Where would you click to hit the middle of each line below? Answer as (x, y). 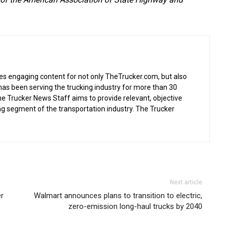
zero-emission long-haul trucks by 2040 (136, 207)
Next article (186, 183)
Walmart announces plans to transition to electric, (118, 196)
